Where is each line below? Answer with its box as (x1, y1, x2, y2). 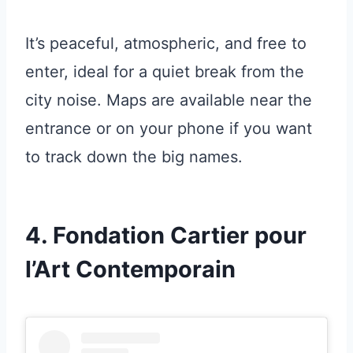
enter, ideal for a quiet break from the (25, 61, 304, 81)
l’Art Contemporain (25, 255, 236, 283)
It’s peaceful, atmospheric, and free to (25, 33, 307, 53)
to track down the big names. (25, 147, 243, 166)
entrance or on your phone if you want (25, 118, 312, 138)
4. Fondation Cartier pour (25, 221, 307, 249)
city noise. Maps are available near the (25, 90, 312, 110)
